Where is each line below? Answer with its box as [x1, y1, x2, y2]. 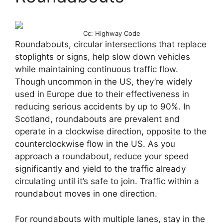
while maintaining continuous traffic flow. [15, 64, 178, 75]
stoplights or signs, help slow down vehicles [15, 52, 190, 62]
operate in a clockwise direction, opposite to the [15, 126, 207, 137]
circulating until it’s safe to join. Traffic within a [15, 176, 199, 187]
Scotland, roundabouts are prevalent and [15, 114, 180, 124]
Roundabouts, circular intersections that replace [15, 39, 207, 50]
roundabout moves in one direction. [15, 189, 157, 199]
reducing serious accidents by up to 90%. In [15, 102, 190, 112]
